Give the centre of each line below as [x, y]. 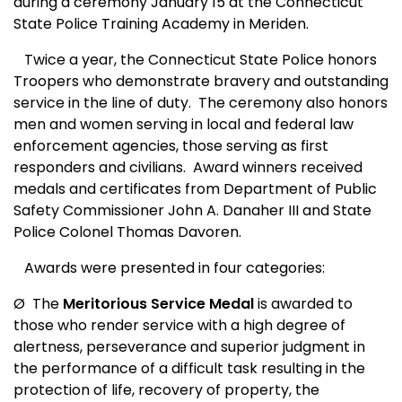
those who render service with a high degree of [179, 326]
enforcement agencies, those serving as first [171, 146]
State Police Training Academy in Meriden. [161, 24]
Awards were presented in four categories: [169, 268]
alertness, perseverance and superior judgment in [189, 347]
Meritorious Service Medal [158, 304]
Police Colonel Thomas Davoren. [127, 232]
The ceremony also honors [293, 103]
